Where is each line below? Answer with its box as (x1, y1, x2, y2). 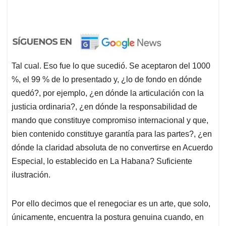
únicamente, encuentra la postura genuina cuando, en (12, 212, 204, 221)
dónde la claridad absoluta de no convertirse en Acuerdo (12, 143, 213, 152)
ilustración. (12, 170, 50, 179)
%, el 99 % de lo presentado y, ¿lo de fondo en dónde (12, 75, 202, 84)
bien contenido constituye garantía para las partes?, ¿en (12, 129, 212, 138)
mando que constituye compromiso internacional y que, (12, 116, 208, 125)
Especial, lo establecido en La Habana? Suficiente (12, 156, 192, 165)
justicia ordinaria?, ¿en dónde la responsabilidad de (12, 102, 197, 111)
